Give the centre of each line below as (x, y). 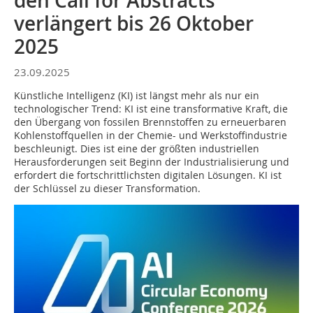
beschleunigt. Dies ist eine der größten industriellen (137, 148)
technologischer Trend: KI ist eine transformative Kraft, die (151, 109)
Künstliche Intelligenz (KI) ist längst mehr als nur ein (137, 95)
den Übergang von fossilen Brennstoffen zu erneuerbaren (150, 122)
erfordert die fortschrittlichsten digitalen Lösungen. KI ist (148, 175)
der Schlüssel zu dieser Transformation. (107, 188)
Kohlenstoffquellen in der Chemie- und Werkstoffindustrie (151, 135)
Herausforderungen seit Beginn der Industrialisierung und (152, 162)
